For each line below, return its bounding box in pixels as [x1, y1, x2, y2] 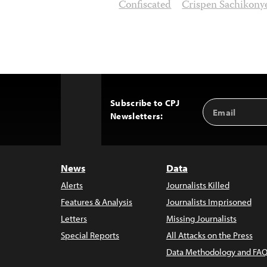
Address [203, 110, 243, 124]
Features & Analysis [61, 196, 132, 207]
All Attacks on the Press [166, 229, 253, 241]
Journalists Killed [166, 179, 229, 191]
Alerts [61, 179, 83, 191]
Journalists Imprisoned [166, 196, 252, 207]
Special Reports [61, 229, 119, 241]
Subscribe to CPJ [110, 97, 179, 108]
